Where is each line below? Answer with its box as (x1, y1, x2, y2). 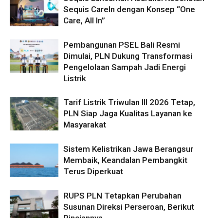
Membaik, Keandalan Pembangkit (63, 155, 187, 165)
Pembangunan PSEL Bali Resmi (63, 40, 180, 50)
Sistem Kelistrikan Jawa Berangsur (63, 144, 193, 154)
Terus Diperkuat (63, 166, 123, 176)
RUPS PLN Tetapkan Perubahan (63, 191, 182, 200)
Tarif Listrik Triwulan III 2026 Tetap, (63, 97, 195, 107)
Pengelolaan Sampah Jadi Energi (63, 62, 186, 72)
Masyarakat (63, 120, 106, 129)
